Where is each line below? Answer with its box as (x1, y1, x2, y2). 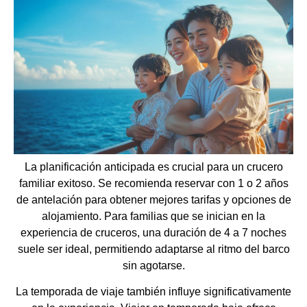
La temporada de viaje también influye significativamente (16, 286, 291, 298)
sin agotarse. (122, 260, 185, 272)
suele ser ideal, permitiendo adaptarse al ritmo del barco (17, 243, 290, 256)
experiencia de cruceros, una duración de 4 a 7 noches (21, 227, 286, 239)
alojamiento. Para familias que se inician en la (42, 210, 265, 223)
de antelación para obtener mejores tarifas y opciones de (16, 194, 291, 206)
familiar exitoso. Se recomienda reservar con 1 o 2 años (19, 177, 288, 190)
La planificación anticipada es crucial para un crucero (24, 161, 283, 173)
